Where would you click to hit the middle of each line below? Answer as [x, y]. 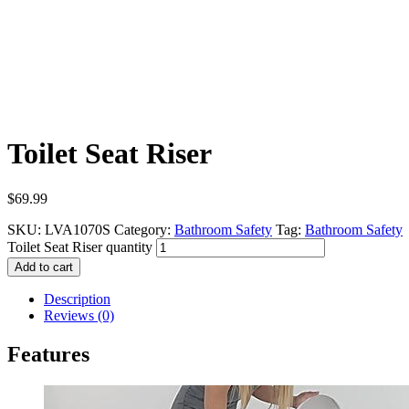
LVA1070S [78, 229]
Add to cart [44, 267]
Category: [142, 229]
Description [77, 299]
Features [48, 354]
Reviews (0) [79, 315]
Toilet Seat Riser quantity [80, 246]
